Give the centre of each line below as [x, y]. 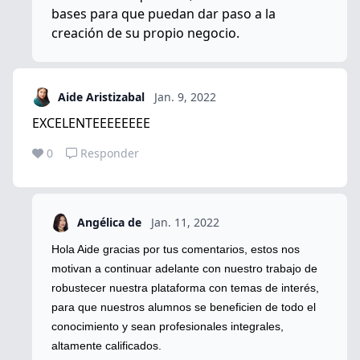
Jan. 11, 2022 [185, 222]
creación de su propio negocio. [145, 33]
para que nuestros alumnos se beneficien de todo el [184, 307]
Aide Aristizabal [101, 96]
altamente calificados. [106, 345]
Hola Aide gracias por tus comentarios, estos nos [176, 249]
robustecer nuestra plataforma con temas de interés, [185, 287]
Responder [110, 153]
